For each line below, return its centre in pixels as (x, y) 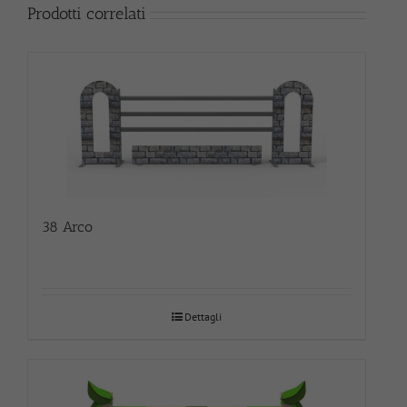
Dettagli (203, 317)
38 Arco (67, 227)
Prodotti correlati (87, 14)
